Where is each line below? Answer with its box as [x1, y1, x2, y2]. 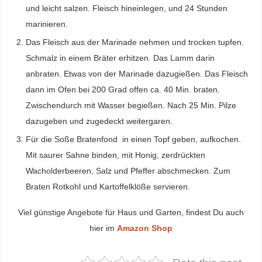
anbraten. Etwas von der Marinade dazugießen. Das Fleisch [26, 69, 249, 79]
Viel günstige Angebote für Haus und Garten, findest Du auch [18, 207, 244, 217]
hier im [89, 223, 117, 233]
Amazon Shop [117, 223, 173, 233]
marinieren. [26, 19, 68, 29]
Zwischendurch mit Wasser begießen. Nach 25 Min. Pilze [26, 101, 237, 111]
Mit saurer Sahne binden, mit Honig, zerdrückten [26, 150, 206, 160]
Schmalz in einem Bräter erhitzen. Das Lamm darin [26, 53, 215, 63]
